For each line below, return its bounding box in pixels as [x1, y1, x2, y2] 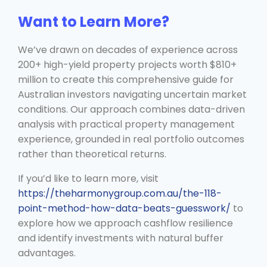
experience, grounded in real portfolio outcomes [18, 132, 244, 146]
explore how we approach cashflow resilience [18, 216, 233, 230]
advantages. [18, 246, 76, 260]
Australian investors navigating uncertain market [18, 87, 247, 101]
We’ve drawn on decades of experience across [18, 42, 238, 57]
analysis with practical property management [18, 117, 235, 131]
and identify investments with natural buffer [18, 231, 223, 245]
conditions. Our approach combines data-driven [18, 102, 245, 116]
